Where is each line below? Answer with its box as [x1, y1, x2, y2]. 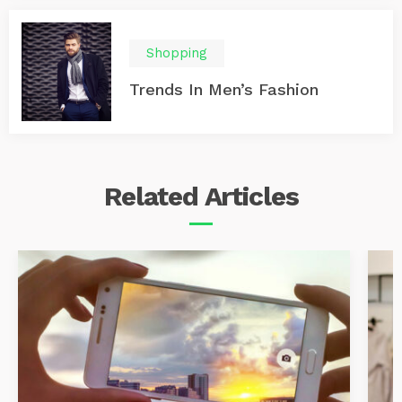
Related [103, 180, 205, 212]
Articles [204, 180, 299, 212]
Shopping [146, 44, 207, 61]
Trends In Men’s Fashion [129, 79, 319, 99]
